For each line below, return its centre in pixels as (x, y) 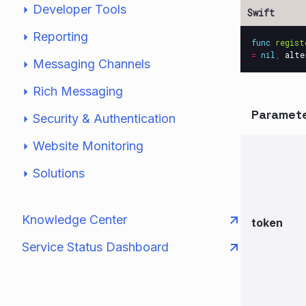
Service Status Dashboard (95, 247)
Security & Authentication (104, 119)
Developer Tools (80, 9)
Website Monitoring (88, 146)
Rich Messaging (78, 91)
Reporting (60, 37)
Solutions (59, 173)
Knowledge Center (74, 220)
